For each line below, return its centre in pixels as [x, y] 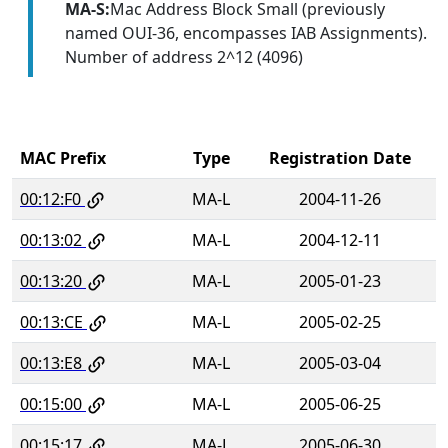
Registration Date [340, 157]
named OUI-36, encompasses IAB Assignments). [245, 32]
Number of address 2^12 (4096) [183, 56]
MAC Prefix [63, 157]
